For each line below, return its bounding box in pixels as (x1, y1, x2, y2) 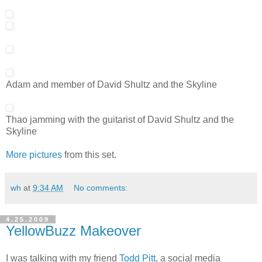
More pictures (6, 149, 62, 160)
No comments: (74, 182, 128, 192)
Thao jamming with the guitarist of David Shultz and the (6, 114, 234, 125)
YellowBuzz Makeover (6, 222, 141, 239)
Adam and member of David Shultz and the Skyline (6, 79, 217, 89)
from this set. (62, 149, 116, 160)
